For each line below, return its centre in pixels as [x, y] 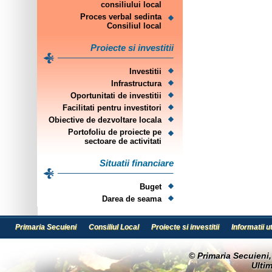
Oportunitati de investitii [116, 96]
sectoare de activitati [123, 141]
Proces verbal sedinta [121, 17]
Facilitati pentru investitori [112, 108]
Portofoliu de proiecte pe [115, 132]
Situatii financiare [137, 163]
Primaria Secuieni [46, 227]
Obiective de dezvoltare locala [105, 120]
